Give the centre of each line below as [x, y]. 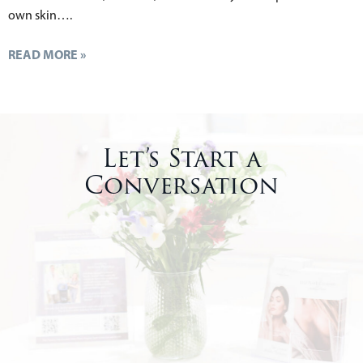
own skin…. [40, 15]
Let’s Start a [181, 160]
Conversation [181, 186]
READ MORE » [47, 55]
